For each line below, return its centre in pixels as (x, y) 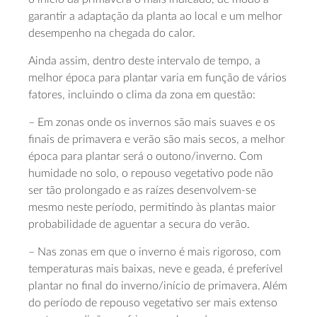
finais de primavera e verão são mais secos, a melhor (157, 139)
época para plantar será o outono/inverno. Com (145, 156)
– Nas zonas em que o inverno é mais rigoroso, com (155, 252)
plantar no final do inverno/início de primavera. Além (158, 286)
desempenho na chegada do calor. (112, 33)
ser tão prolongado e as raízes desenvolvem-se (142, 190)
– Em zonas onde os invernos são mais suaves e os (152, 122)
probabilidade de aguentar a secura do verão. (139, 224)
